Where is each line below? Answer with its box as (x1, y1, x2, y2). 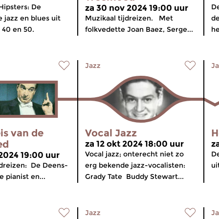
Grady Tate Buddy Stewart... (85, 172, 184, 181)
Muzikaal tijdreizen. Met (85, 14, 173, 22)
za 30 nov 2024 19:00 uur (85, 3, 188, 13)
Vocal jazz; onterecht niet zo (85, 150, 184, 158)
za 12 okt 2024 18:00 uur (85, 139, 184, 149)
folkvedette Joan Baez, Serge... (85, 25, 193, 34)
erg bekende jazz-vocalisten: (85, 161, 185, 170)
